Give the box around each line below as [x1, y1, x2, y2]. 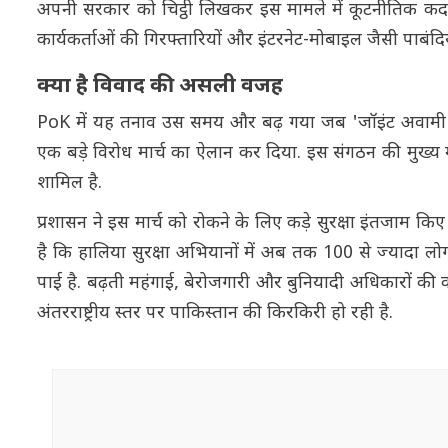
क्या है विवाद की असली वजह [37, 72, 283, 101]
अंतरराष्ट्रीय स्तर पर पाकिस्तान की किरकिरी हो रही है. [37, 301, 393, 325]
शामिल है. [37, 171, 102, 195]
